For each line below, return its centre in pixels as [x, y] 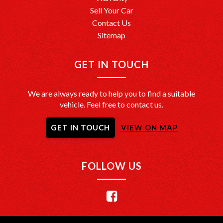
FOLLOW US [111, 166]
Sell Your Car [111, 10]
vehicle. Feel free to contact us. [111, 104]
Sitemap [111, 35]
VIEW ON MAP [149, 127]
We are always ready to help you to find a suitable [111, 93]
